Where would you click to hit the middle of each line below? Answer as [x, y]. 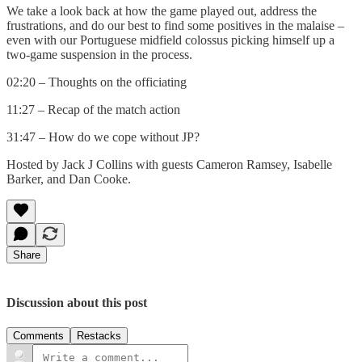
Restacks [99, 336]
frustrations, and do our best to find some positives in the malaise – [175, 25]
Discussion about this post [77, 302]
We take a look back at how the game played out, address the [162, 11]
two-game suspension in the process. [99, 54]
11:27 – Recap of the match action [93, 109]
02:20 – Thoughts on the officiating [97, 82]
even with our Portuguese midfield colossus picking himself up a [170, 40]
